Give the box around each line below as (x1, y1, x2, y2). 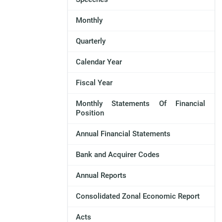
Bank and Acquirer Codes (75, 150, 160, 160)
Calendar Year (75, 57, 122, 67)
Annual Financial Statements (75, 129, 170, 139)
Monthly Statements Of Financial (75, 99, 205, 109)
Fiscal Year (75, 78, 112, 88)
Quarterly (75, 37, 106, 46)
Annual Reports (75, 171, 126, 180)
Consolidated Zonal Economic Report (75, 192, 200, 201)
